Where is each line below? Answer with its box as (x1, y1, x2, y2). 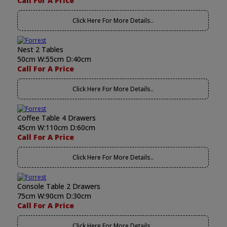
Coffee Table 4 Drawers (17, 113, 96, 123)
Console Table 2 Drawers (17, 181, 101, 191)
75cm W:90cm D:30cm (17, 191, 92, 201)
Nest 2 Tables (17, 45, 64, 54)
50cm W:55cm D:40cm (17, 54, 92, 64)
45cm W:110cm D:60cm (17, 123, 96, 132)
